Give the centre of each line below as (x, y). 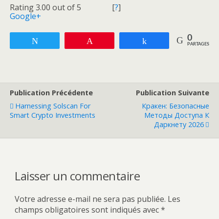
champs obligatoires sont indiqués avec (88, 209)
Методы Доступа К (177, 115)
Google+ (25, 16)
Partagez (167, 41)
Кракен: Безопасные (175, 106)
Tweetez (57, 41)
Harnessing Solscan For (53, 106)
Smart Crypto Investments (53, 115)
